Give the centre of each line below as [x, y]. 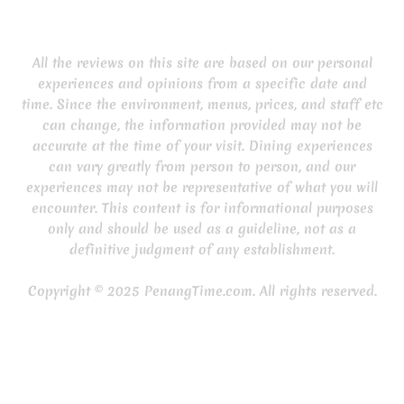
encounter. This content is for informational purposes [202, 207]
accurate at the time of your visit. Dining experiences [202, 145]
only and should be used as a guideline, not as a [202, 228]
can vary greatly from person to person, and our [202, 166]
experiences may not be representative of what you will [202, 187]
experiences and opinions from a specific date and [202, 83]
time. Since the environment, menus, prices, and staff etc [202, 104]
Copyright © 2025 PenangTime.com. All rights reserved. [202, 290]
